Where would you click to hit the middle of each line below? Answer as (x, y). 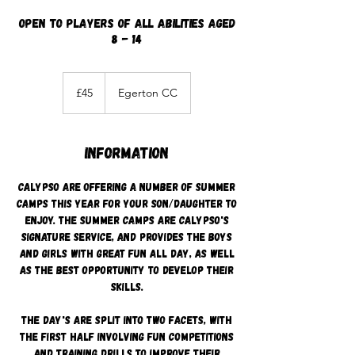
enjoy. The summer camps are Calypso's (127, 220)
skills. (127, 286)
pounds (77, 95)
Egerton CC (148, 93)
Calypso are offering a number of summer (127, 187)
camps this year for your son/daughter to (127, 203)
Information (127, 152)
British (74, 86)
